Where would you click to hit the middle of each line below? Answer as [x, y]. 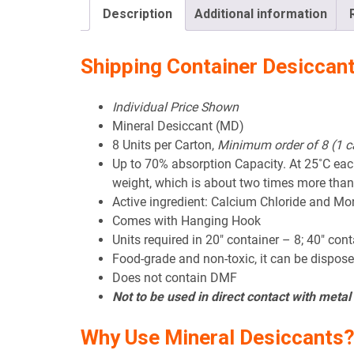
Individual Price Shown [175, 107]
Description [137, 13]
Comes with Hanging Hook [186, 220]
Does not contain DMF [175, 277]
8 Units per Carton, [165, 145]
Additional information [261, 13]
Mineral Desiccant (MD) [178, 126]
